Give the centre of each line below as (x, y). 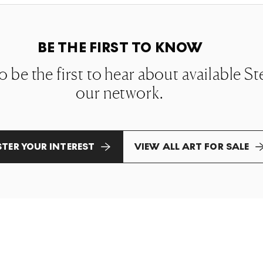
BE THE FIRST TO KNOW (120, 48)
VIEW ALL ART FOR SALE (192, 146)
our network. (120, 93)
